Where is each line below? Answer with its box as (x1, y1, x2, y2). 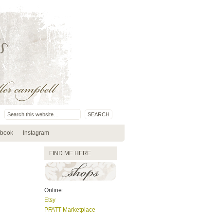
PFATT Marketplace (44, 206, 95, 213)
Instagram (23, 129, 49, 136)
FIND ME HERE (49, 150, 91, 157)
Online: (44, 187, 63, 194)
